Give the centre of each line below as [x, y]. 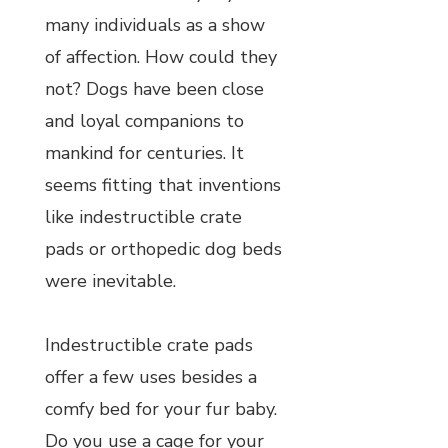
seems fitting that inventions [163, 184]
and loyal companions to [144, 120]
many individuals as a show [155, 24]
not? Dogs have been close [154, 88]
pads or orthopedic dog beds [163, 248]
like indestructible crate [143, 216]
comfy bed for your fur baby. [161, 408]
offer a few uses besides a [151, 376]
